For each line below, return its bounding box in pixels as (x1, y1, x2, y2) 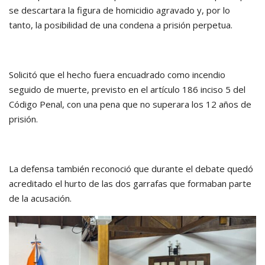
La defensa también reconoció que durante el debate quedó (9, 163, 253, 175)
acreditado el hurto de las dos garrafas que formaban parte (9, 177, 251, 190)
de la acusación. (9, 192, 72, 205)
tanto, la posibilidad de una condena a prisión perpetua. (9, 19, 232, 31)
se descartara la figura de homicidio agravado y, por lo (9, 4, 230, 17)
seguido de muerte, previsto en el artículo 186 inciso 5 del (9, 83, 245, 96)
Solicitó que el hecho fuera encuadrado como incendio (9, 69, 225, 81)
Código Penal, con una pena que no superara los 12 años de (9, 98, 251, 111)
